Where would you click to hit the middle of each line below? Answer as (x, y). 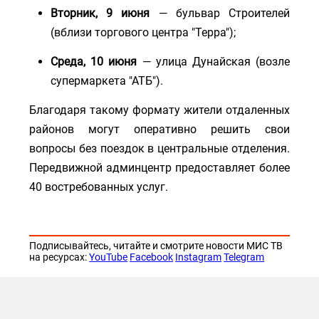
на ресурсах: (59, 257)
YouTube (109, 257)
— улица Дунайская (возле (213, 61)
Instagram (199, 257)
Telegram (244, 257)
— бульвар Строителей (220, 13)
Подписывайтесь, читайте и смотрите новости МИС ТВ (156, 245)
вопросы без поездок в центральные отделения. (159, 148)
